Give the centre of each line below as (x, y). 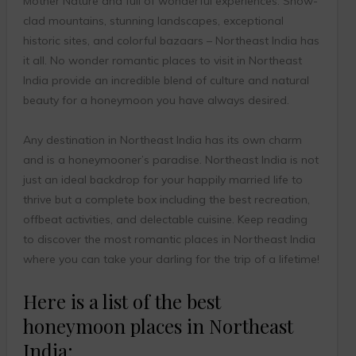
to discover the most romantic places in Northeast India (169, 240)
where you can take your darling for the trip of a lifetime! (171, 259)
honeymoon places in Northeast (158, 326)
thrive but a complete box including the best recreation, (166, 200)
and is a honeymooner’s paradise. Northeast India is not (170, 160)
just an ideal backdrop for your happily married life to (163, 180)
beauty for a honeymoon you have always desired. (156, 101)
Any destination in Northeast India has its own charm (162, 140)
